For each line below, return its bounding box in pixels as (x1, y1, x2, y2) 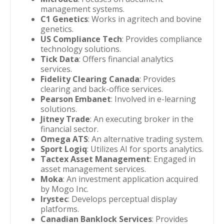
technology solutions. (40, 43, 121, 54)
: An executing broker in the (90, 113, 193, 124)
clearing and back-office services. (40, 83, 163, 94)
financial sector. (40, 123, 98, 134)
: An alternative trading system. (88, 133, 203, 144)
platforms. (40, 203, 79, 214)
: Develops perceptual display (68, 193, 177, 204)
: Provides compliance (122, 33, 202, 44)
